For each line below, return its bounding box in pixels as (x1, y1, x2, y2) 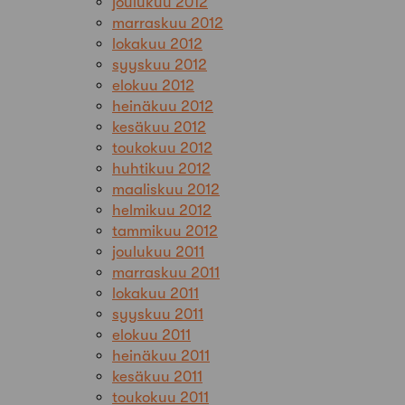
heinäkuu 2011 (112, 346, 210, 364)
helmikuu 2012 (112, 201, 212, 219)
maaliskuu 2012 (112, 180, 220, 198)
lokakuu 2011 (112, 284, 199, 302)
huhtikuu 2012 (112, 159, 211, 177)
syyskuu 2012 (112, 55, 207, 73)
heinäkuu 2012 (112, 97, 213, 115)
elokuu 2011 (112, 325, 191, 344)
